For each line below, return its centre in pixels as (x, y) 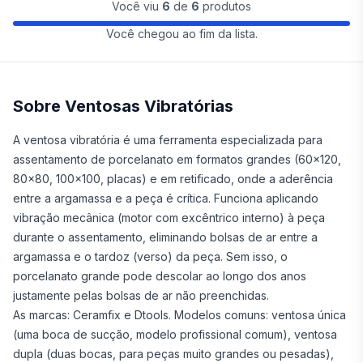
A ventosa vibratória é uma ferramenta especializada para (168, 140)
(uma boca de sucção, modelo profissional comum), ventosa (175, 334)
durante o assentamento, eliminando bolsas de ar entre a (165, 237)
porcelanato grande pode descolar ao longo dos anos (160, 276)
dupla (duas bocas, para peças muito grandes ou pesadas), (173, 354)
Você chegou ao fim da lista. (181, 34)
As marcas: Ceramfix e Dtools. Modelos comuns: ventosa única (179, 315)
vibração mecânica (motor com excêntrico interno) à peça (169, 218)
